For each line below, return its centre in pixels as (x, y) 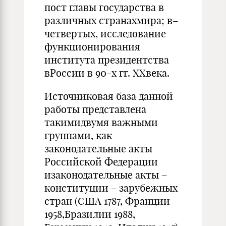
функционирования (92, 47)
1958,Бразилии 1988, (90, 214)
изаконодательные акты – (106, 175)
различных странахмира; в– (111, 20)
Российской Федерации (101, 162)
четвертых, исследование (105, 34)
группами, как (78, 135)
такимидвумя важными (101, 122)
